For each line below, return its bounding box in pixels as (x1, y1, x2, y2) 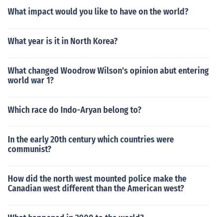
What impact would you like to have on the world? (8, 6, 188, 17)
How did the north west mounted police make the (8, 173, 186, 184)
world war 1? (8, 75, 54, 86)
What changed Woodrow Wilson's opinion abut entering (8, 65, 209, 76)
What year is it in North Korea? (8, 36, 118, 46)
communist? (8, 144, 51, 155)
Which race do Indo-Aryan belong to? (8, 105, 141, 115)
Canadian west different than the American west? (8, 183, 184, 194)
